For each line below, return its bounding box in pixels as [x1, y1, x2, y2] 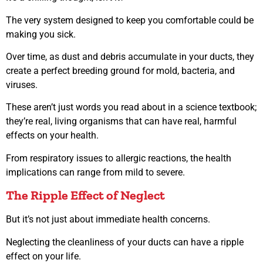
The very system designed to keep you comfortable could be [6, 14, 254, 26]
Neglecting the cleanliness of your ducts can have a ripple [6, 236, 244, 248]
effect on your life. [6, 250, 83, 262]
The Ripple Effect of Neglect [6, 187, 165, 204]
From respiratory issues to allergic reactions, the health [6, 152, 231, 164]
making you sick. [6, 28, 78, 40]
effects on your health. [6, 130, 101, 141]
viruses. [6, 79, 40, 90]
